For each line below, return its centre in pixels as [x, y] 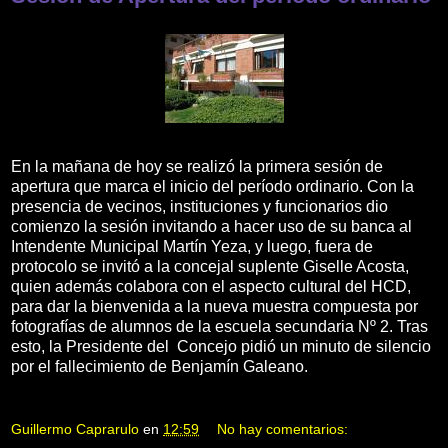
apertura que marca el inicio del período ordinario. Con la [212, 186]
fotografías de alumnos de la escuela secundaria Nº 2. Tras [219, 326]
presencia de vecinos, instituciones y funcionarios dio [199, 206]
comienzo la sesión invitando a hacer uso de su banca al [211, 226]
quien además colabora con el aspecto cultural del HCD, [211, 286]
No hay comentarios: [283, 429]
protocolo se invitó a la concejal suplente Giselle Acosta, [210, 266]
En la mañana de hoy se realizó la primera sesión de [197, 166]
